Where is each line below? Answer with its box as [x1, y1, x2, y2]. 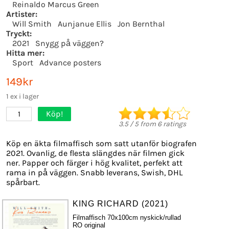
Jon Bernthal [118, 19, 165, 29]
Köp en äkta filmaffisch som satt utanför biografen [6, 139, 197, 148]
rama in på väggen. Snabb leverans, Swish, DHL [6, 168, 182, 177]
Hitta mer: [6, 48, 44, 58]
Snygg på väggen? [35, 38, 104, 48]
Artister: [6, 9, 37, 19]
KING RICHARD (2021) [72, 199, 168, 208]
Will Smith [12, 19, 52, 29]
